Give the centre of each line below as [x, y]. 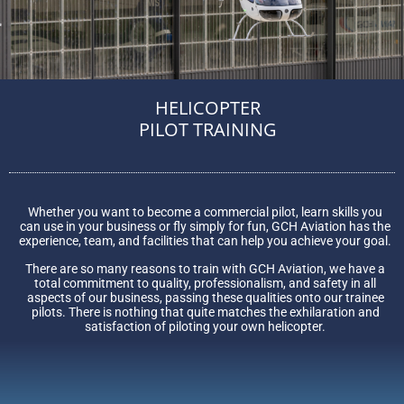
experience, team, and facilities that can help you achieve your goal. [205, 241]
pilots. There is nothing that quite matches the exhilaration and [205, 312]
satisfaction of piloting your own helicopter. [205, 326]
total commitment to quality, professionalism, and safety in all [205, 283]
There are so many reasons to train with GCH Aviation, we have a [205, 268]
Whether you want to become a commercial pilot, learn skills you [205, 212]
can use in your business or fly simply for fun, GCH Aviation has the [205, 227]
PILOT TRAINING [208, 130]
